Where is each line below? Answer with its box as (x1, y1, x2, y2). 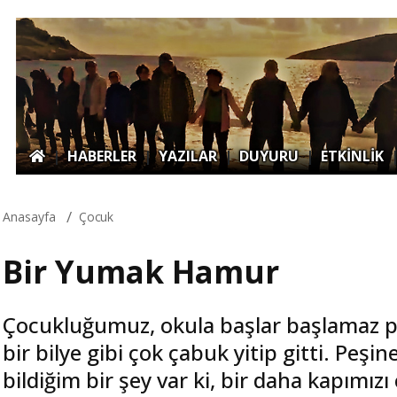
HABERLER (67, 145, 136, 166)
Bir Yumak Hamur (3, 250, 279, 292)
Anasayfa (3, 207, 56, 225)
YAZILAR (159, 145, 217, 166)
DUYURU (239, 145, 299, 166)
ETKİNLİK (321, 145, 384, 166)
